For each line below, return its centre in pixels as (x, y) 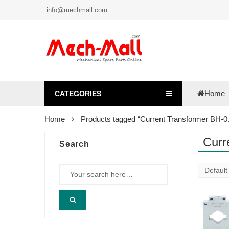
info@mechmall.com (76, 10)
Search (74, 144)
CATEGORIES (78, 94)
